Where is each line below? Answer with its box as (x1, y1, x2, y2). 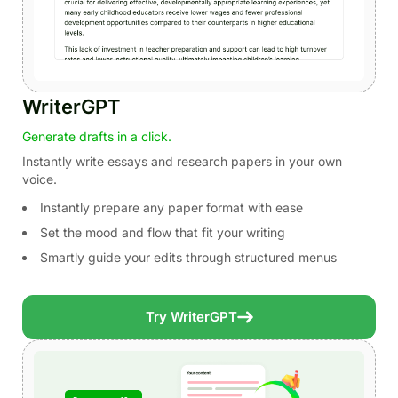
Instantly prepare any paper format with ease (40, 199, 303, 215)
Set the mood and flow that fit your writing (40, 224, 285, 240)
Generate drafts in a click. (22, 128, 171, 144)
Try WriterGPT (145, 307, 237, 325)
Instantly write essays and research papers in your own (22, 153, 342, 169)
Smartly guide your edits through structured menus (40, 249, 337, 265)
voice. (22, 171, 57, 187)
